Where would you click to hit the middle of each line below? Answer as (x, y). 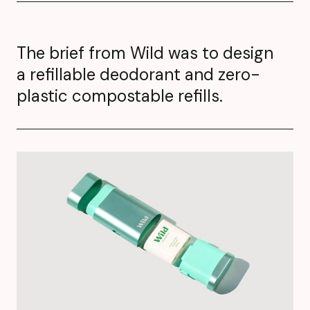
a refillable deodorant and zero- (138, 75)
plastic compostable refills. (120, 96)
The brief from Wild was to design (145, 53)
